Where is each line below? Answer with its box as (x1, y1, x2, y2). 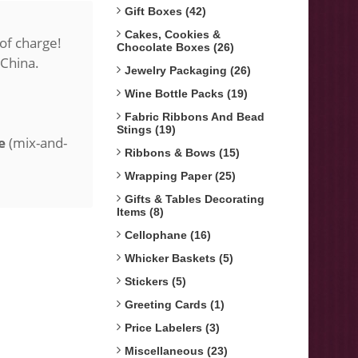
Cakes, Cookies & (125, 28, 221, 41)
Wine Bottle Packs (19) (125, 87, 248, 100)
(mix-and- (6, 133, 67, 152)
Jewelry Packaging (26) (125, 64, 251, 77)
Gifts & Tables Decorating (125, 193, 265, 205)
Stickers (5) (125, 275, 186, 288)
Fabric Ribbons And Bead (125, 110, 265, 123)
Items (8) (117, 205, 164, 218)
